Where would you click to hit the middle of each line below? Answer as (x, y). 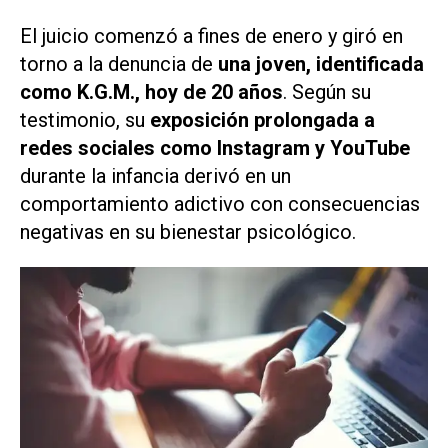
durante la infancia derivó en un (155, 175)
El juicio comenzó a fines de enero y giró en (211, 35)
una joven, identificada (321, 63)
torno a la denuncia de (119, 63)
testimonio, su (85, 119)
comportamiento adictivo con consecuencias (220, 203)
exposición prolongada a (262, 119)
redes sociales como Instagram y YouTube (215, 147)
